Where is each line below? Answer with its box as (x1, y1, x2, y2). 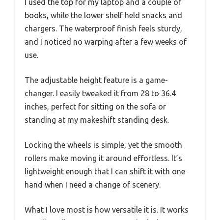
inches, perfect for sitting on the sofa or (25, 102, 166, 111)
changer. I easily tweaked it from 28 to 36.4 (25, 89, 176, 98)
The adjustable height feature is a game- (25, 76, 168, 85)
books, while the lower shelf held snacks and (25, 11, 182, 20)
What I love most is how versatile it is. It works (25, 205, 189, 215)
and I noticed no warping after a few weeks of (25, 37, 187, 47)
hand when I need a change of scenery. (25, 180, 161, 190)
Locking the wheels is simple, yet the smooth (25, 140, 182, 150)
